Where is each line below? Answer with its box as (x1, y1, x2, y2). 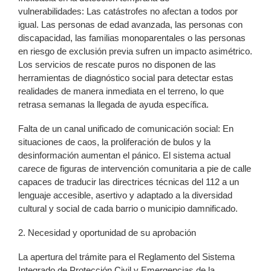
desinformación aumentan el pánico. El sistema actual (18, 149, 230, 160)
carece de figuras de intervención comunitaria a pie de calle (18, 163, 251, 174)
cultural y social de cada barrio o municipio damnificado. (18, 203, 238, 214)
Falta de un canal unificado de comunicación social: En (18, 123, 233, 134)
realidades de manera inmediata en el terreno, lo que (18, 85, 224, 96)
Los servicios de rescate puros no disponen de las (18, 59, 216, 70)
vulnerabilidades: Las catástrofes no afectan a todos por (18, 5, 238, 16)
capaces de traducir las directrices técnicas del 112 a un (18, 176, 239, 187)
